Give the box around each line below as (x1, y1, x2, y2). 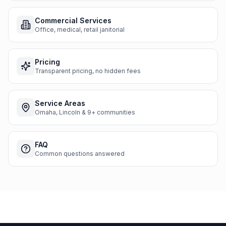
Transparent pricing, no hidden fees (35, 67, 141, 75)
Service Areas (35, 99, 85, 107)
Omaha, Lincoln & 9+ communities (35, 108, 135, 116)
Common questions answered (35, 150, 125, 157)
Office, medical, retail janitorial (35, 26, 125, 33)
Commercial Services (35, 16, 111, 25)
